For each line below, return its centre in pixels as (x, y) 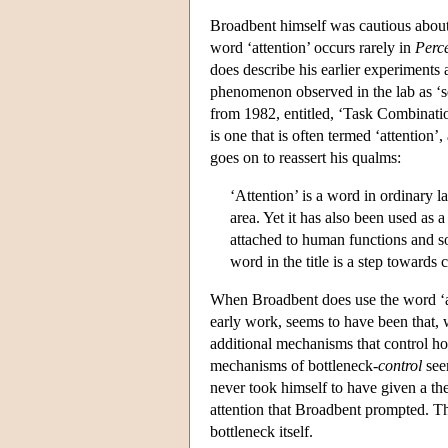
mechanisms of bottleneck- (294, 365)
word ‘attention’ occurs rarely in (312, 47)
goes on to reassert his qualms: (305, 157)
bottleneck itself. (261, 431)
